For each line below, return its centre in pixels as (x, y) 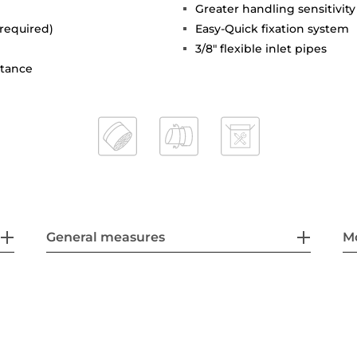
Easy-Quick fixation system (272, 28)
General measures (106, 237)
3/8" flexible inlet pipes (261, 48)
